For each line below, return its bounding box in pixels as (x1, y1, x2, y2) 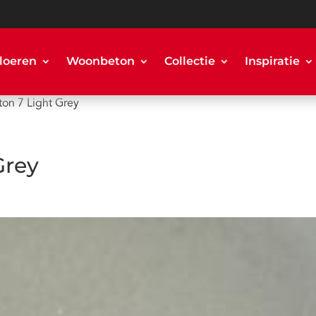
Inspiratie (244, 54, 300, 68)
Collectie (164, 54, 215, 68)
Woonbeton (66, 54, 135, 68)
